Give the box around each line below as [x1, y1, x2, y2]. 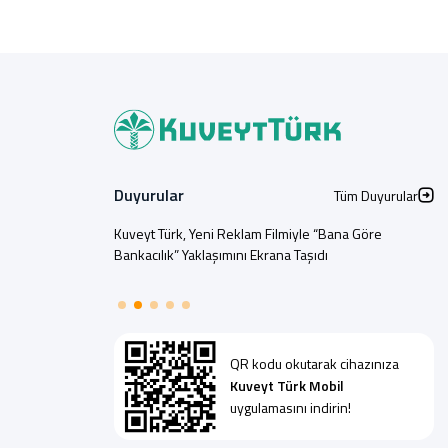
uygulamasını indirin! [230, 397, 351, 419]
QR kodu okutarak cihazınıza [230, 353, 399, 375]
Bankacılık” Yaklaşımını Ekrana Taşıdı [114, 244, 328, 265]
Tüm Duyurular [334, 184, 418, 206]
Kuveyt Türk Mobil [230, 375, 344, 397]
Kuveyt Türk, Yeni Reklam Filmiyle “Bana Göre [114, 223, 382, 244]
